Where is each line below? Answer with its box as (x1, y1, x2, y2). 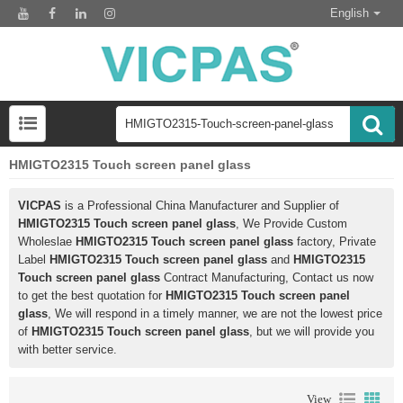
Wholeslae (18, 235, 76, 249)
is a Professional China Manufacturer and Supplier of (61, 199, 339, 213)
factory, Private (293, 235, 376, 249)
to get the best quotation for (18, 289, 166, 303)
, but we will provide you (249, 325, 374, 339)
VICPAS (18, 199, 61, 213)
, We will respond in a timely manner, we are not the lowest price (48, 307, 382, 321)
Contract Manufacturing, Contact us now (160, 271, 373, 285)
